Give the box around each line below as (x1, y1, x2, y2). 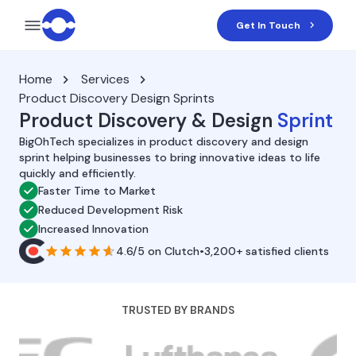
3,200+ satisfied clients (204, 244, 329, 258)
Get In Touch (236, 18, 301, 32)
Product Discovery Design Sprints (19, 90, 215, 106)
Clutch (164, 244, 199, 258)
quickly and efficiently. (19, 166, 136, 180)
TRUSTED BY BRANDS (122, 303, 234, 317)
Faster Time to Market (38, 184, 156, 198)
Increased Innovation (38, 222, 149, 236)
